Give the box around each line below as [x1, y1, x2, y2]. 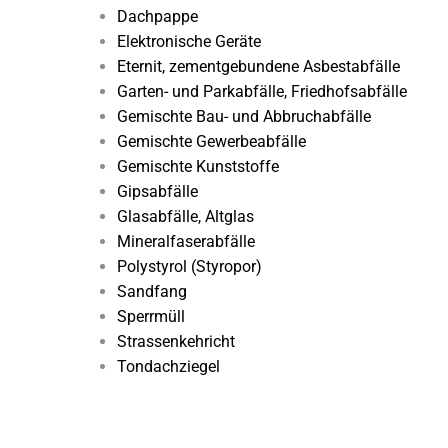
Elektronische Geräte [117, 32, 261, 51]
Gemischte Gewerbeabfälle [117, 132, 306, 151]
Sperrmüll [117, 307, 185, 326]
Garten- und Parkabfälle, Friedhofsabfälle [117, 82, 407, 101]
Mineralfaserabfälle [117, 232, 255, 251]
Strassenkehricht [117, 332, 235, 351]
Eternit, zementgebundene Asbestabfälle [117, 57, 400, 76]
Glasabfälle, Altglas [117, 207, 254, 226]
